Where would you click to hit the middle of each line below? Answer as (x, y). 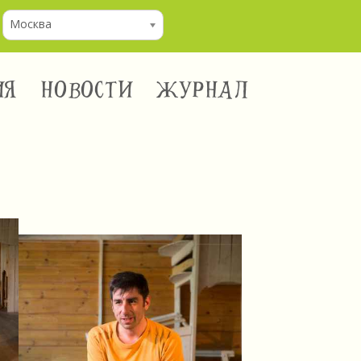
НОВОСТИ (87, 90)
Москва (30, 24)
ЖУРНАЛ (203, 90)
